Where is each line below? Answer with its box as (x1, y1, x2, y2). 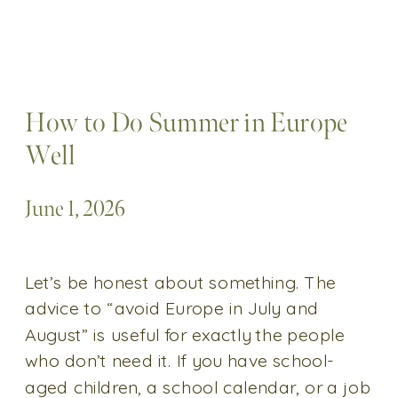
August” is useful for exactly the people (25, 322, 345, 346)
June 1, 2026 (25, 196, 126, 223)
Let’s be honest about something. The (25, 271, 337, 294)
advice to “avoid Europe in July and (25, 297, 319, 320)
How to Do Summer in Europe (25, 107, 347, 141)
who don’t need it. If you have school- (25, 349, 334, 372)
